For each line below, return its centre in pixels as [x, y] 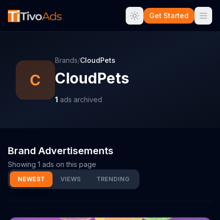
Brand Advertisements [61, 151]
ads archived [80, 99]
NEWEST [31, 179]
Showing [23, 164]
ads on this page [68, 164]
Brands [66, 60]
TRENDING [113, 179]
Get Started [169, 15]
